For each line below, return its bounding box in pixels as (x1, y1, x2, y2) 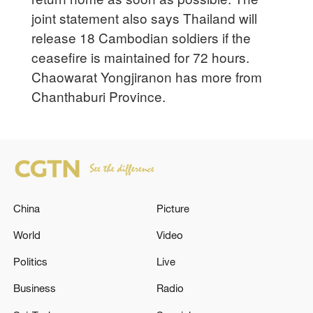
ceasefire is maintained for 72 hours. (31, 47, 250, 66)
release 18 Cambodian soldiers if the (31, 27, 252, 47)
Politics (13, 255, 48, 268)
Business (13, 282, 57, 295)
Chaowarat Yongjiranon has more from (31, 66, 263, 86)
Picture (156, 201, 189, 214)
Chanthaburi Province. (31, 86, 166, 105)
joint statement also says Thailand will (31, 8, 258, 27)
